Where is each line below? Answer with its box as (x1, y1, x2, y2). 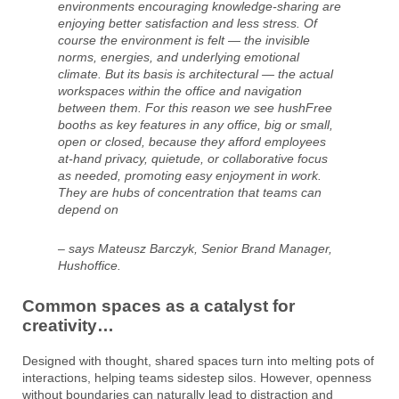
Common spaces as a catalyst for (22, 297, 295, 316)
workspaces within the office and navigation (58, 84, 302, 99)
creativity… (22, 316, 114, 336)
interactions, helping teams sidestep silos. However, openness (22, 370, 371, 385)
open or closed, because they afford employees (58, 134, 326, 150)
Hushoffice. (58, 258, 121, 273)
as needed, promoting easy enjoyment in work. (58, 168, 322, 183)
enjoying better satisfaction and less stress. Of (58, 16, 317, 31)
